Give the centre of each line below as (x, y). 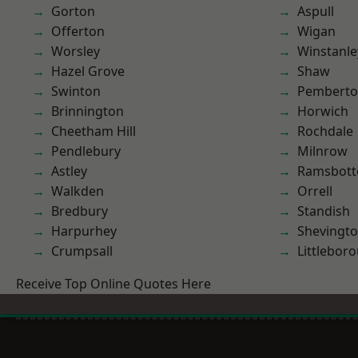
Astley (69, 171)
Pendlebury (86, 151)
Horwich (323, 111)
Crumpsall (82, 251)
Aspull (316, 11)
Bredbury (80, 211)
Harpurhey (84, 231)
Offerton (78, 31)
